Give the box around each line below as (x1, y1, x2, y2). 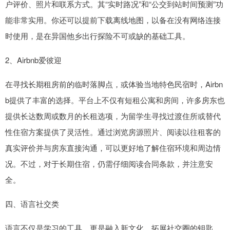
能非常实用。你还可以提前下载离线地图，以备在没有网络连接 (5, 14, 221, 25)
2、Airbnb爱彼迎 (5, 54, 62, 65)
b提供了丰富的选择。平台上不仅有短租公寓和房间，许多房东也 (5, 94, 225, 105)
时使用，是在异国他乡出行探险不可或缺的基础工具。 (5, 30, 190, 41)
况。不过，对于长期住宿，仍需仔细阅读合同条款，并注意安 (5, 158, 213, 169)
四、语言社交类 (5, 198, 59, 209)
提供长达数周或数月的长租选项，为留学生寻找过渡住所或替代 (5, 110, 221, 121)
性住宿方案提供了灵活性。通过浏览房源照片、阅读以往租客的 (5, 126, 221, 137)
